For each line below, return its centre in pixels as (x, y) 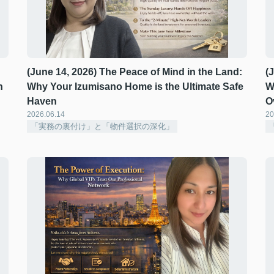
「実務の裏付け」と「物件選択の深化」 (102, 126)
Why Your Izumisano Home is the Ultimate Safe (135, 87)
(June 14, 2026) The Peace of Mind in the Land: (135, 72)
